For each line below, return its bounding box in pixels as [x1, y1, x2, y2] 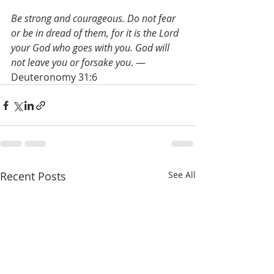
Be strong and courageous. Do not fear [11, 12, 178, 25]
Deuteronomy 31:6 [11, 70, 100, 84]
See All [168, 169, 196, 180]
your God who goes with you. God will [11, 41, 172, 54]
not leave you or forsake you [11, 56, 131, 69]
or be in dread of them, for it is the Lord [11, 26, 181, 40]
